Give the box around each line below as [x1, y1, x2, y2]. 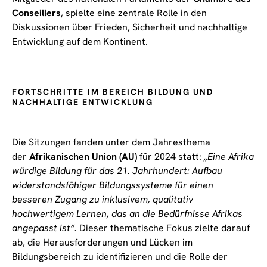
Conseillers [12, 7, 61, 20]
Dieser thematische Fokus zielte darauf [77, 222, 250, 235]
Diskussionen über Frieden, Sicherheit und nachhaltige [12, 21, 247, 34]
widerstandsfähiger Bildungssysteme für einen [12, 179, 213, 192]
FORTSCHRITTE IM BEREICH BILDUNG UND [12, 86, 213, 98]
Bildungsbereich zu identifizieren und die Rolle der [12, 250, 228, 263]
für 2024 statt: [137, 150, 204, 163]
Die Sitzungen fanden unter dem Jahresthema [12, 136, 210, 149]
